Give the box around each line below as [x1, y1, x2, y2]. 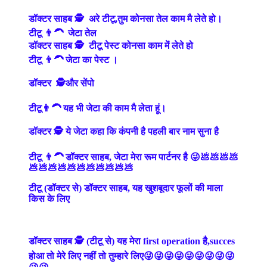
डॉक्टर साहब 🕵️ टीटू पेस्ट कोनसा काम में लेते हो [29, 40, 193, 51]
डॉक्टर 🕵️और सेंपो [29, 77, 97, 88]
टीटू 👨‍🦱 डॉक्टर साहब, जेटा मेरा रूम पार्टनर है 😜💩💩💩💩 [29, 151, 238, 162]
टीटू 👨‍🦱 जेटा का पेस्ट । [29, 54, 118, 65]
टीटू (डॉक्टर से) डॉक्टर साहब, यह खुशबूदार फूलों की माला [29, 182, 223, 193]
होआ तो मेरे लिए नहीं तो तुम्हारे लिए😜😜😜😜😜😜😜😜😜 [29, 250, 235, 261]
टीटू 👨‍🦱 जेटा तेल [29, 27, 97, 38]
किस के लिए [29, 193, 72, 204]
